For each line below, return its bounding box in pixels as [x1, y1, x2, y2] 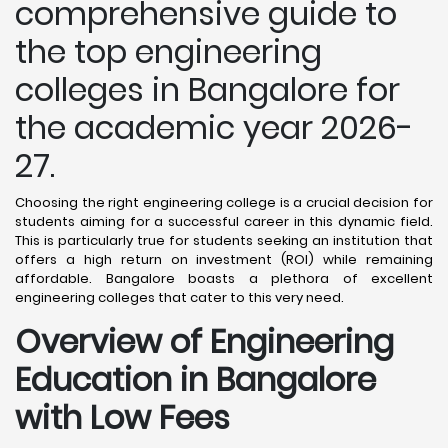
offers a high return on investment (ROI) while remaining [15, 250, 433, 269]
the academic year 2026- [15, 105, 413, 150]
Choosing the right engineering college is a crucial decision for [15, 193, 433, 212]
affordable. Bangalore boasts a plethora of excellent [15, 269, 433, 288]
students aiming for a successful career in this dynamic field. [15, 212, 433, 231]
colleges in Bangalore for [15, 67, 400, 112]
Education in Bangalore [15, 357, 376, 402]
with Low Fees [15, 395, 230, 440]
